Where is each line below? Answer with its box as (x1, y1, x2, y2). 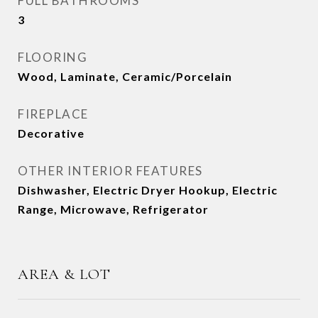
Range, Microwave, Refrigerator (18, 202, 209, 216)
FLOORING (18, 50, 87, 65)
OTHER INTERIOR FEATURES (18, 163, 203, 178)
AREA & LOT (18, 265, 111, 283)
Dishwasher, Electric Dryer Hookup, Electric (18, 183, 278, 197)
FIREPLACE (18, 106, 89, 121)
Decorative (18, 126, 84, 140)
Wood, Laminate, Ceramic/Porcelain (18, 70, 232, 83)
